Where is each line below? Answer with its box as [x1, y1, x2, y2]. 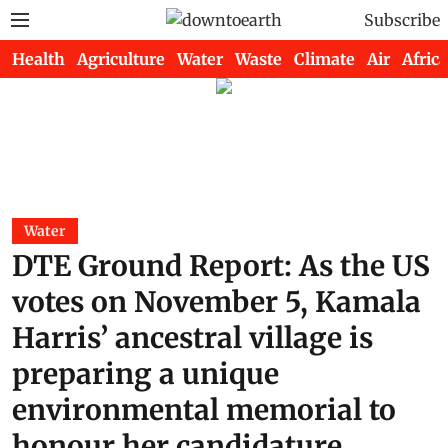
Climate [294, 49, 355, 69]
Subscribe [364, 10, 440, 30]
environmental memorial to [12, 392, 396, 428]
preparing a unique [12, 356, 279, 392]
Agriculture [77, 49, 165, 69]
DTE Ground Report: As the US [12, 248, 430, 284]
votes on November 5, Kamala [12, 284, 421, 320]
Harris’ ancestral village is [12, 320, 373, 356]
